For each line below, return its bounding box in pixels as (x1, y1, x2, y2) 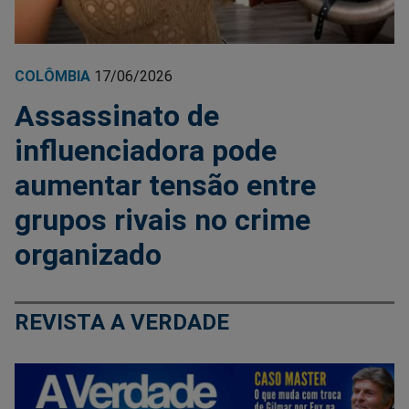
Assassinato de (15, 98, 219, 133)
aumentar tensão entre (15, 167, 316, 203)
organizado (15, 236, 162, 272)
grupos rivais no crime (15, 202, 310, 237)
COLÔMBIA (15, 67, 90, 85)
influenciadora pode (15, 132, 277, 168)
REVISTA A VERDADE (15, 309, 229, 335)
